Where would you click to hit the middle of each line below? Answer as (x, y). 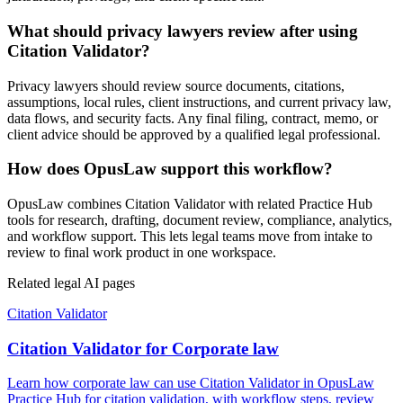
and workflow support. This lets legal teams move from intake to (190, 236)
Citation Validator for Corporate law (143, 348)
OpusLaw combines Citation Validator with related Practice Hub (190, 203)
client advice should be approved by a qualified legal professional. (194, 134)
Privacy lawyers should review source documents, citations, (176, 85)
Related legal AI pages (71, 282)
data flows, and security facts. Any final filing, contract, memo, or (193, 118)
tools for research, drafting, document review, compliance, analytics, (200, 219)
